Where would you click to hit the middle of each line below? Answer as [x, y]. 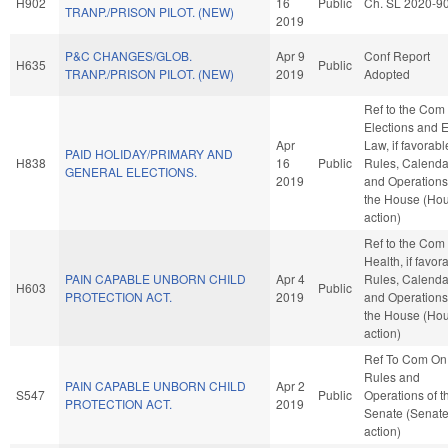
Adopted [387, 73]
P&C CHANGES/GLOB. [128, 55]
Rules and [392, 376]
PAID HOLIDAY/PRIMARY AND [149, 153]
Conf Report [397, 55]
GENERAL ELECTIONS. [131, 171]
